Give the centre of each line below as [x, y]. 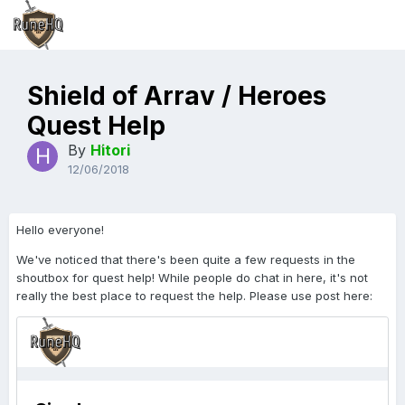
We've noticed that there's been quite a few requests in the [186, 259]
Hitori [110, 150]
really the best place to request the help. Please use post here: [196, 296]
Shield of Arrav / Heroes [177, 96]
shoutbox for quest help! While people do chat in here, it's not [192, 278]
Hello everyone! [60, 230]
